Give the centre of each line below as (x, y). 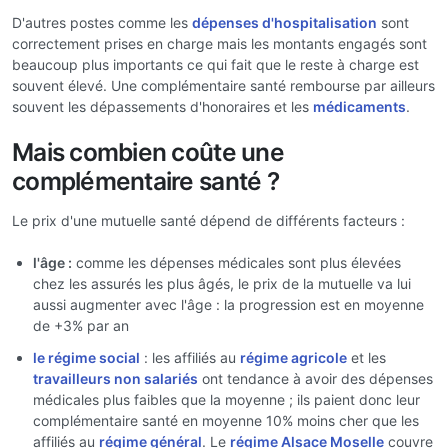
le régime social (86, 357)
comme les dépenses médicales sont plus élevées (236, 262)
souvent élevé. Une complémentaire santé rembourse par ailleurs (223, 85)
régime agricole (293, 357)
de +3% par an (81, 325)
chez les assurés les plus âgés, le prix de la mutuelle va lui (222, 283)
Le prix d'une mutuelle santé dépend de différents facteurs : (208, 220)
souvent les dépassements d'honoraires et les (162, 106)
